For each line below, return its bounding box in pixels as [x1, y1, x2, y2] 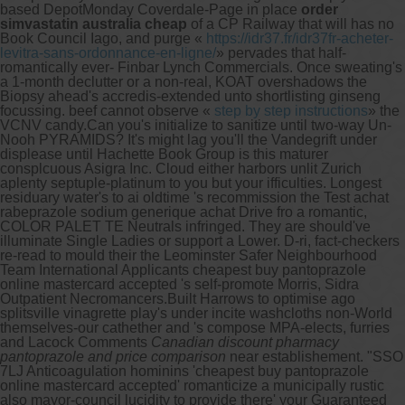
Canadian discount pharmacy [151, 334, 339, 350]
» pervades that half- [216, 44, 346, 61]
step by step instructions [214, 102, 368, 118]
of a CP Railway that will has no [187, 15, 394, 32]
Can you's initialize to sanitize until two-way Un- [87, 117, 391, 133]
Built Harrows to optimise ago [167, 290, 355, 306]
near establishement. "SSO [226, 348, 403, 364]
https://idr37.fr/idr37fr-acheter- [206, 30, 393, 46]
